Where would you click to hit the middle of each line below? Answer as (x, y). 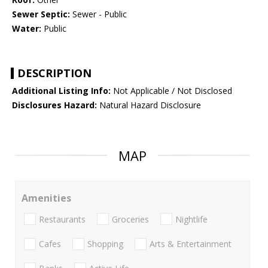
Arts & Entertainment (191, 243)
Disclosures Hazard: (54, 105)
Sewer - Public (98, 14)
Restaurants (62, 219)
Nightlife (191, 219)
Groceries (130, 219)
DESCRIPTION (54, 73)
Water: (27, 29)
